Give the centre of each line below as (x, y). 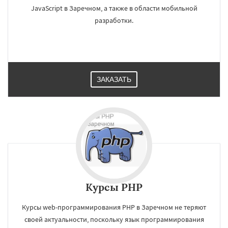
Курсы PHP (114, 187)
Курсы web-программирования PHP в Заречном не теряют (114, 207)
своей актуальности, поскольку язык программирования (114, 219)
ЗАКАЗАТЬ (114, 79)
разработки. (114, 20)
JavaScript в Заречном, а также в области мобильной (114, 8)
